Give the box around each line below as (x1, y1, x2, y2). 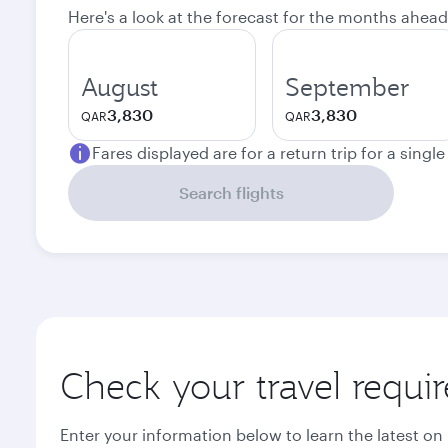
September (285, 71, 410, 103)
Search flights (178, 183, 284, 202)
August (81, 71, 158, 103)
